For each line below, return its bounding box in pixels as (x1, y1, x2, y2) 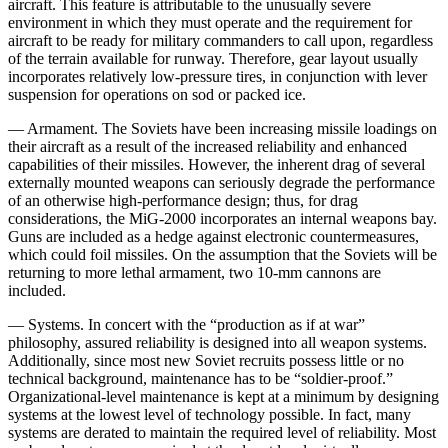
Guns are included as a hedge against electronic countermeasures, (8, 227, 419, 245)
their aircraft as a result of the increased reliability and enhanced (8, 137, 407, 155)
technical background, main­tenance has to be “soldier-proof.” (8, 369, 393, 387)
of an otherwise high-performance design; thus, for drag (8, 191, 358, 209)
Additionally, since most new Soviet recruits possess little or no (8, 351, 404, 369)
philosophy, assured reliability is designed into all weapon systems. (8, 333, 427, 351)
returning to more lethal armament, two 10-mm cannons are (8, 263, 381, 281)
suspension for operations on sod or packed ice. (8, 85, 306, 103)
